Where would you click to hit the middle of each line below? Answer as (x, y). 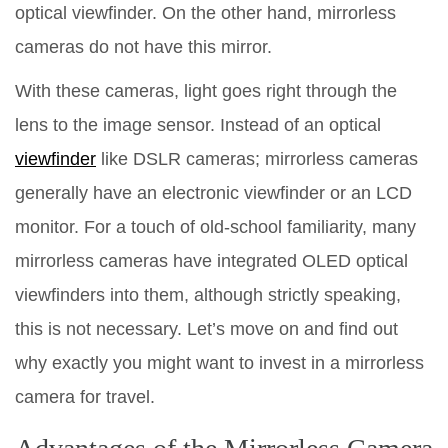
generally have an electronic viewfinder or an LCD (213, 192)
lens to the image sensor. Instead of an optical (198, 124)
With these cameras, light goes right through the (206, 90)
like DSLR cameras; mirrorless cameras (257, 158)
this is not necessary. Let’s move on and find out (206, 328)
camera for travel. (85, 396)
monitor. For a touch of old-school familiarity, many (215, 226)
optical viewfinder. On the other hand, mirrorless (205, 12)
